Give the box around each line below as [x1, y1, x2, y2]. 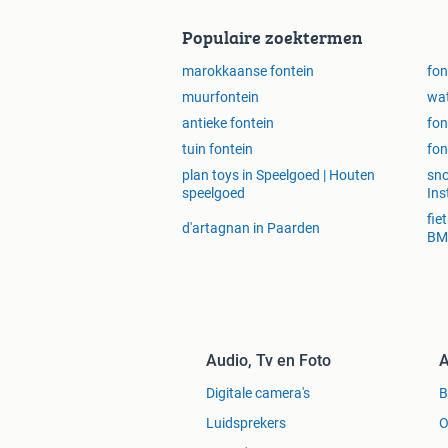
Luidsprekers [206, 415, 286, 432]
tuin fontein [182, 141, 253, 158]
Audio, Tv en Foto [206, 351, 331, 371]
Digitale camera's [206, 385, 310, 402]
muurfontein [182, 89, 259, 106]
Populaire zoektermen [182, 24, 363, 52]
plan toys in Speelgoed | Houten [182, 167, 375, 184]
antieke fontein [182, 115, 274, 132]
